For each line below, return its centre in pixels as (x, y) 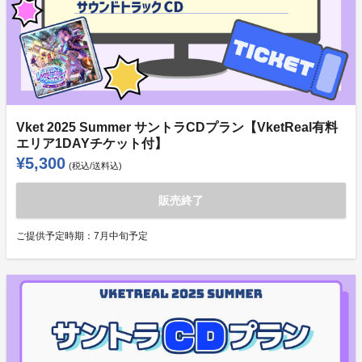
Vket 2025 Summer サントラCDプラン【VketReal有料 (177, 128)
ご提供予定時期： (55, 236)
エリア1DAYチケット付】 (92, 144)
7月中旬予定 (121, 236)
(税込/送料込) (95, 166)
